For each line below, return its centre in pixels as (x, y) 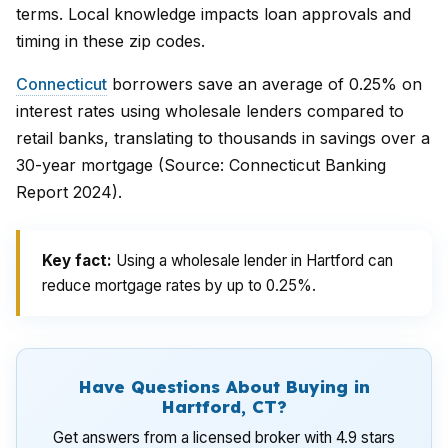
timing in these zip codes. (110, 41)
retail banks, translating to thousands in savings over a (223, 138)
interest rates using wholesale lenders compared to (210, 111)
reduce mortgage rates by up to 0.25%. (179, 285)
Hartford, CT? (224, 406)
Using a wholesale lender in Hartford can (252, 260)
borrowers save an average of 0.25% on (264, 84)
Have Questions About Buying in (224, 386)
